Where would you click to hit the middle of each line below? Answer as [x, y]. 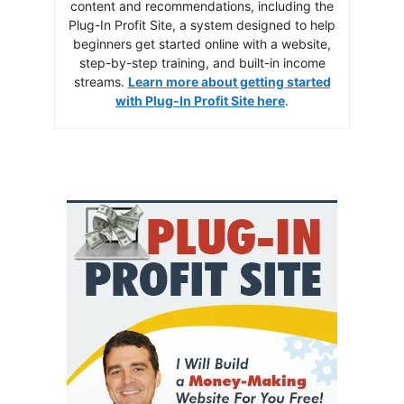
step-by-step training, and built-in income [202, 62]
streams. [101, 81]
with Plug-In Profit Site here [200, 100]
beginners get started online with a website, [202, 43]
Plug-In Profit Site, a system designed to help [202, 24]
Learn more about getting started [229, 81]
